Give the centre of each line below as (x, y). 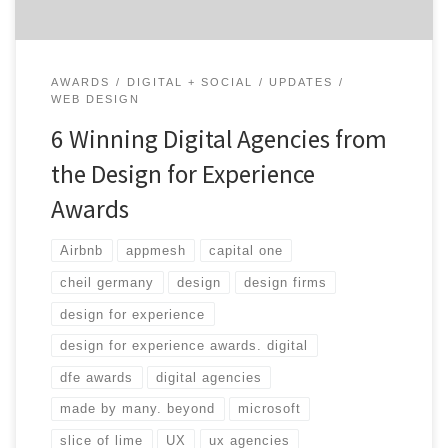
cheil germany (107, 282)
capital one (245, 251)
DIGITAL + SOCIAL (189, 81)
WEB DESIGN (95, 99)
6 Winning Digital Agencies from (218, 139)
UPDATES (301, 81)
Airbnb (82, 251)
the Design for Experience (182, 174)
